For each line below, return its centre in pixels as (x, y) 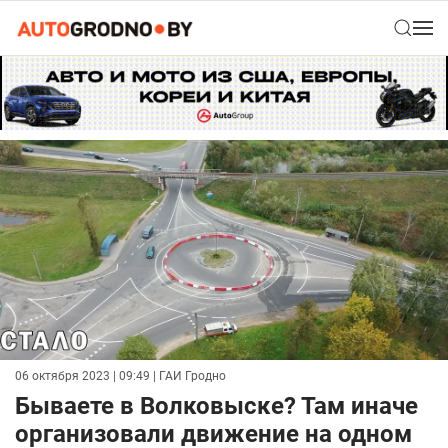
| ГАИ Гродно (188, 376)
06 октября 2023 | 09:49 (82, 376)
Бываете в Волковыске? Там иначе (216, 406)
